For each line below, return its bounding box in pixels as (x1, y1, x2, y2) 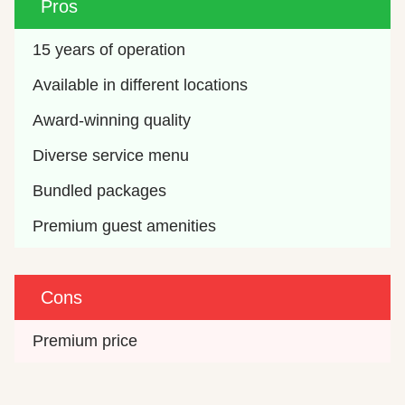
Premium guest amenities (33, 216, 217, 235)
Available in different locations (33, 75, 249, 94)
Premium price (33, 331, 138, 350)
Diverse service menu (33, 146, 190, 165)
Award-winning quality (33, 110, 192, 129)
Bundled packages (33, 181, 167, 200)
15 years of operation (33, 40, 186, 59)
